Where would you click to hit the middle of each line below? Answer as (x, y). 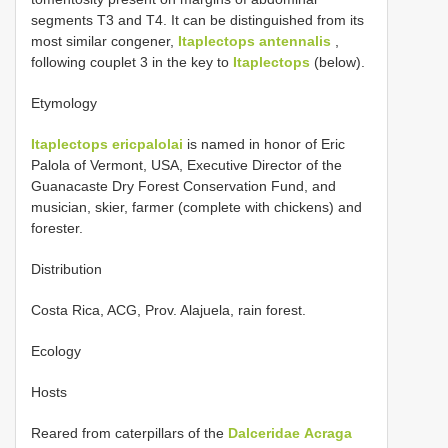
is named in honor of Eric (264, 143)
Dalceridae (264, 432)
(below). (337, 61)
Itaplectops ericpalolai (107, 143)
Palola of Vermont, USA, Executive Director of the (186, 164)
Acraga (328, 432)
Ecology (56, 350)
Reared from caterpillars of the (129, 432)
